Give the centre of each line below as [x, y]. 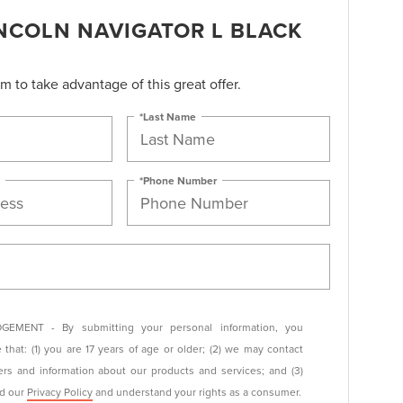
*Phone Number [179, 180]
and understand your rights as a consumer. [197, 392]
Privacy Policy [59, 392]
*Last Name [168, 116]
